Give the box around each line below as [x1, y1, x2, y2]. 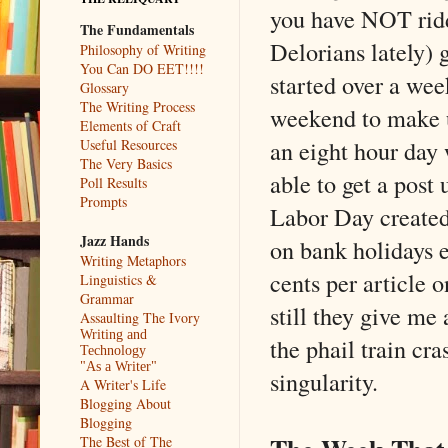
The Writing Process [80, 96, 195, 116]
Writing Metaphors [80, 250, 186, 270]
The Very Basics [80, 153, 172, 173]
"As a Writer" [80, 358, 157, 374]
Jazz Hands [80, 229, 149, 251]
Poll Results [80, 172, 147, 192]
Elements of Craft [80, 115, 181, 135]
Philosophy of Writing [80, 39, 206, 59]
